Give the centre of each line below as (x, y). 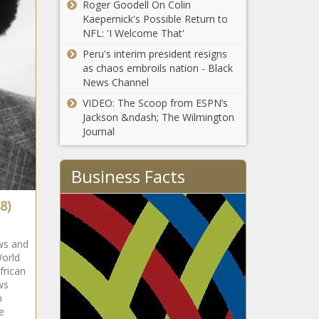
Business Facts (128, 176)
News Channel (115, 82)
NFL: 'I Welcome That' (133, 33)
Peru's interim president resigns (155, 54)
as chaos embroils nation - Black (157, 68)
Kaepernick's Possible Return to (155, 19)
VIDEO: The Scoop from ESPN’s (155, 103)
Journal (98, 131)
